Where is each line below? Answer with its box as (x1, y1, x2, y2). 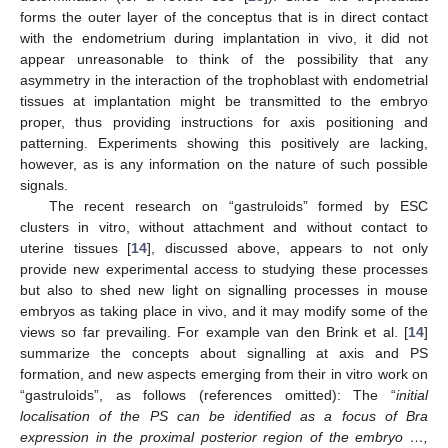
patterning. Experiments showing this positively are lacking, (20, 135, 428, 152)
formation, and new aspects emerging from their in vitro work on (20, 366, 428, 383)
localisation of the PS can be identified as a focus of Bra (20, 408, 428, 425)
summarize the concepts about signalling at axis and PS (20, 345, 428, 362)
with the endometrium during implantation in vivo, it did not (20, 30, 428, 47)
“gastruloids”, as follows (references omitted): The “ (20, 387, 396, 404)
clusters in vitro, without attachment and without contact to (20, 219, 428, 236)
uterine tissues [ (20, 240, 131, 257)
